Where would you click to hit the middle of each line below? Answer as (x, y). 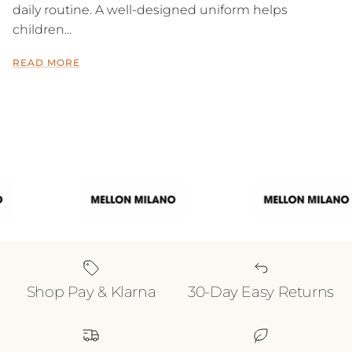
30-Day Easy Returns (261, 292)
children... (42, 30)
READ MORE (46, 63)
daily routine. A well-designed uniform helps (150, 10)
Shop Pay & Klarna (91, 292)
